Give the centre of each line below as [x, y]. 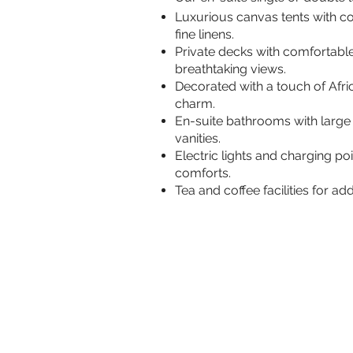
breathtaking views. [230, 69]
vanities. [198, 138]
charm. [195, 104]
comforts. [203, 173]
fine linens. [204, 34]
